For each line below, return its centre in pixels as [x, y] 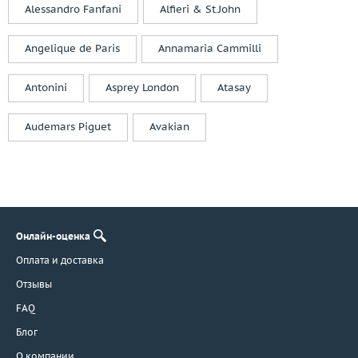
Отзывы [34, 284]
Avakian [169, 127]
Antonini [46, 88]
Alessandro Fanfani [73, 10]
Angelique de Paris [72, 49]
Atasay [234, 88]
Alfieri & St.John [200, 10]
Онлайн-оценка [53, 236]
